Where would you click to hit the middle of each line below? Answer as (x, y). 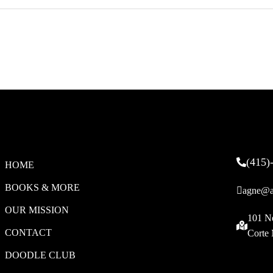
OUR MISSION (37, 210)
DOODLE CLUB (40, 255)
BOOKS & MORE (42, 187)
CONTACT (28, 232)
